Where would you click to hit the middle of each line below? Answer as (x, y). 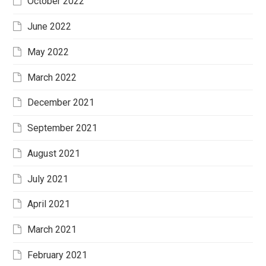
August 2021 (54, 153)
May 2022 (48, 52)
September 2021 (63, 128)
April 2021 (49, 204)
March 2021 (52, 230)
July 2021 (48, 179)
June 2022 (50, 26)
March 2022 (52, 77)
